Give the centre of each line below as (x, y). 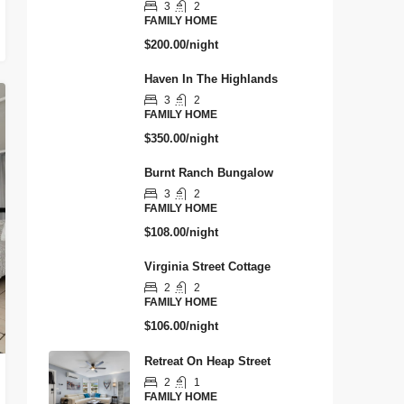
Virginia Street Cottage (207, 266)
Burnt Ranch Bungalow (209, 173)
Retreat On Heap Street (207, 361)
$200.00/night (181, 45)
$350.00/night (181, 138)
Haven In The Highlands (211, 79)
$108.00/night (181, 232)
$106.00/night (181, 326)
